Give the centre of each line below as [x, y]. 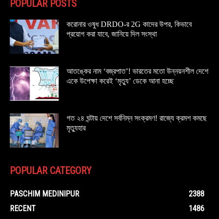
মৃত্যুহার [76, 128]
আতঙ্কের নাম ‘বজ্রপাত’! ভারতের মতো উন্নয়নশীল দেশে [137, 71]
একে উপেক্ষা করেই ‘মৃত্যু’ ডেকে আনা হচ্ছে [120, 81]
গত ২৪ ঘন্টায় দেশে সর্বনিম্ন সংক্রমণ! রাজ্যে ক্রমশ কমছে [137, 118]
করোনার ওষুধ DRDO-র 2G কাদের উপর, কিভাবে [129, 24]
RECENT [23, 209]
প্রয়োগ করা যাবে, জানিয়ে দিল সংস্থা [112, 34]
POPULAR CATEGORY [51, 171]
